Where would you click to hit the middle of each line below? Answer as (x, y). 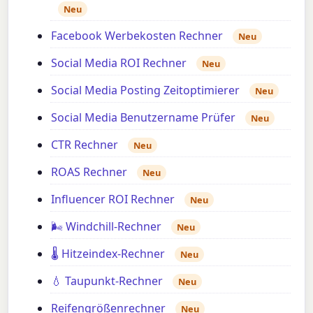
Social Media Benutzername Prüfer (144, 117)
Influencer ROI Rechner (113, 199)
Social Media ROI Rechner (119, 63)
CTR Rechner (85, 144)
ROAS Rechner (89, 172)
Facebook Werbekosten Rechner (137, 35)
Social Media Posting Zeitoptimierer (146, 90)
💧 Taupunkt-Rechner (107, 281)
